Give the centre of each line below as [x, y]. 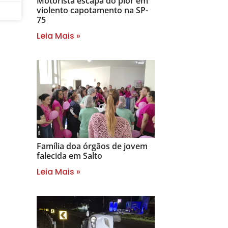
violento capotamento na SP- [92, 10]
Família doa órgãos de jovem [92, 146]
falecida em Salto [69, 155]
